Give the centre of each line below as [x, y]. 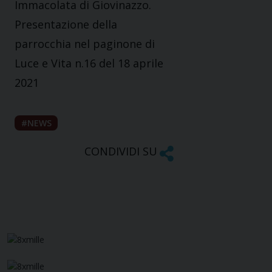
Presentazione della [66, 25]
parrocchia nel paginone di [85, 44]
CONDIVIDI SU [121, 151]
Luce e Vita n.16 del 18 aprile [89, 63]
